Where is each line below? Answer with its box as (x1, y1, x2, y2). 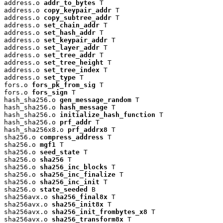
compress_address (40, 133, 104, 141)
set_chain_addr (44, 21, 100, 29)
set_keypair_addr (44, 36, 108, 44)
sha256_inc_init (40, 178, 100, 186)
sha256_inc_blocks (40, 163, 108, 171)
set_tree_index (44, 66, 100, 74)
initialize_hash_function (60, 111, 155, 119)
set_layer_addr (44, 44, 100, 52)
